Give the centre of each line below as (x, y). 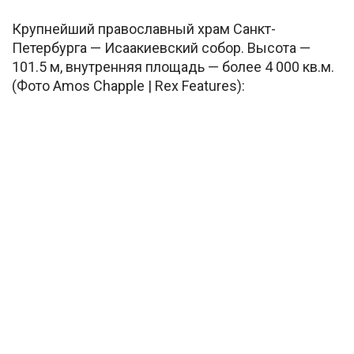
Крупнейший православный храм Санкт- (144, 29)
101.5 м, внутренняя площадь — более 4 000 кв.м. (173, 67)
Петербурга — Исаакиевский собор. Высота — (161, 48)
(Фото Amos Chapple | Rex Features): (128, 86)
